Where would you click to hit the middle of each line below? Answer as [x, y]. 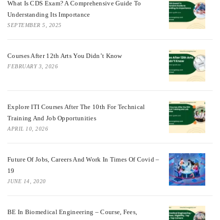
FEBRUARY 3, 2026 [33, 66]
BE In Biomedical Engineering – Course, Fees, [72, 212]
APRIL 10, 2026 [28, 129]
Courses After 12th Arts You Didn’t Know [65, 55]
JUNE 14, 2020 [27, 181]
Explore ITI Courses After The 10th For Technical [76, 107]
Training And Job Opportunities [52, 118]
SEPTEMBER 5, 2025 [35, 25]
